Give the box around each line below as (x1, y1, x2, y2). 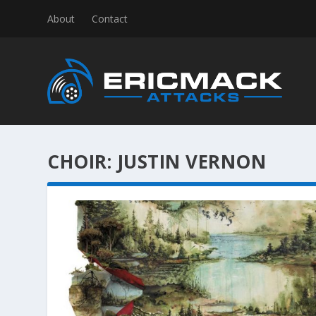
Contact (92, 11, 128, 25)
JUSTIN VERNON (116, 149, 267, 174)
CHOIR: (47, 149, 117, 174)
